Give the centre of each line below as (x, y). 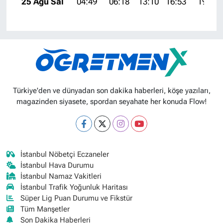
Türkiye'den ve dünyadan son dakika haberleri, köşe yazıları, (111, 90)
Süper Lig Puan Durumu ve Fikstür (77, 198)
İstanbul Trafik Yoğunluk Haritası (74, 187)
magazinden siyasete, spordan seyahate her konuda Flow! (111, 101)
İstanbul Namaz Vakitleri (61, 176)
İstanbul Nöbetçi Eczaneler (65, 154)
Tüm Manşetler (45, 209)
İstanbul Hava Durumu (57, 165)
